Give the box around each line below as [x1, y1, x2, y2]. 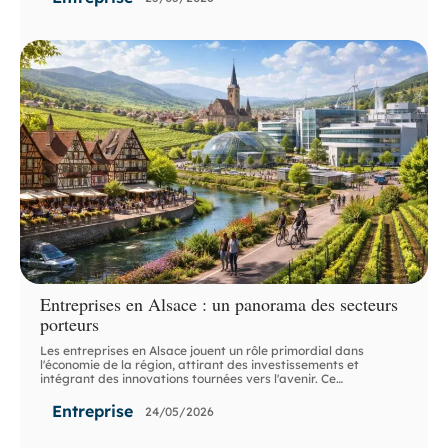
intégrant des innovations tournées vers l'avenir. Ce [40, 371, 337, 387]
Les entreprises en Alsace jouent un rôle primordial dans [40, 343, 365, 359]
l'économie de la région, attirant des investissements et [40, 357, 360, 373]
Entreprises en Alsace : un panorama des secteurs [40, 292, 399, 317]
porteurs [40, 312, 100, 337]
